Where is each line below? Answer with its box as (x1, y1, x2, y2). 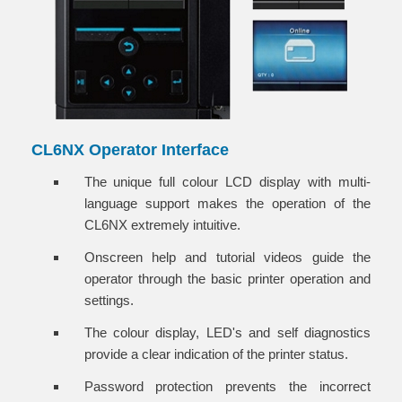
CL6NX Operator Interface (31, 140, 229, 159)
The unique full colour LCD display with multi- (83, 173, 371, 189)
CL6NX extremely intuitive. (83, 216, 240, 232)
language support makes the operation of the (83, 195, 371, 211)
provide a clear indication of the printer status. (83, 345, 348, 362)
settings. (83, 292, 134, 308)
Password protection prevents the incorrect (83, 378, 371, 394)
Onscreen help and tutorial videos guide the (83, 249, 371, 265)
